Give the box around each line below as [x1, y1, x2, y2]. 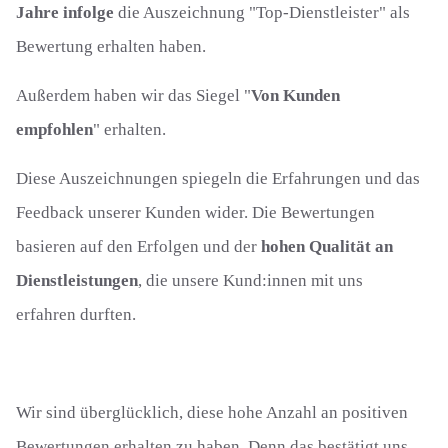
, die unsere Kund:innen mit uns [138, 271, 363, 290]
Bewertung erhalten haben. [16, 37, 206, 56]
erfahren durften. [16, 305, 136, 324]
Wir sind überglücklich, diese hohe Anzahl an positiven [16, 403, 408, 422]
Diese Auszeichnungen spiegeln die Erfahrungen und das [16, 169, 420, 188]
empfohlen [16, 120, 93, 139]
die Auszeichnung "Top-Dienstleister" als [114, 3, 410, 22]
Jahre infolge [16, 3, 114, 22]
